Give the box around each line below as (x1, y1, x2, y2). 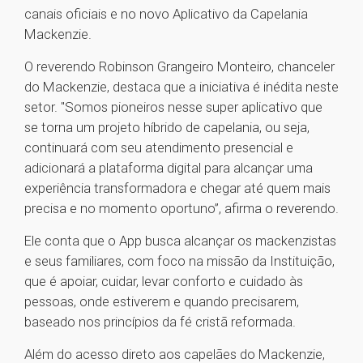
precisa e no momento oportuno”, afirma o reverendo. (24, 200, 339, 217)
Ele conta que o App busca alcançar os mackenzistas (24, 233, 336, 250)
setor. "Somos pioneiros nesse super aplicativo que (24, 99, 322, 116)
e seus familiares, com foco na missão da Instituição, (24, 253, 335, 270)
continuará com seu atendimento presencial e (24, 139, 293, 156)
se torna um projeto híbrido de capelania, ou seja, (24, 119, 310, 136)
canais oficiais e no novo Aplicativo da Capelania (24, 6, 308, 23)
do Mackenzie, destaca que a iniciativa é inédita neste (24, 79, 339, 96)
